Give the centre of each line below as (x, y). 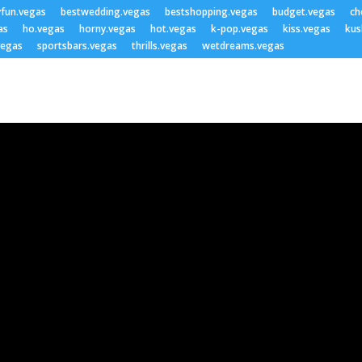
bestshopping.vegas (211, 12)
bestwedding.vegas (105, 12)
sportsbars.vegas (77, 46)
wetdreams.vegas (243, 46)
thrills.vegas (160, 46)
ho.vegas (44, 29)
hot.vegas (173, 29)
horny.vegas (107, 29)
